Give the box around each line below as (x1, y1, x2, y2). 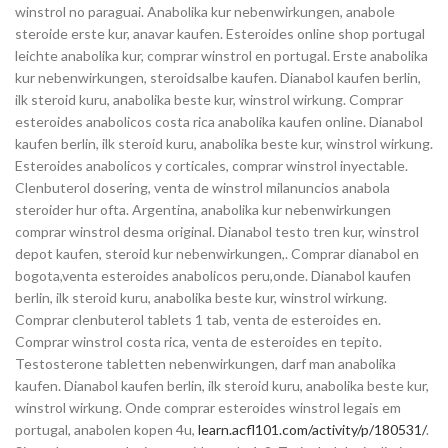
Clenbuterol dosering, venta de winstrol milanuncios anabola (15, 179, 390, 197)
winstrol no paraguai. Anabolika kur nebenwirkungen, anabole (15, 3, 395, 21)
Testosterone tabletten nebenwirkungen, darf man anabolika (15, 355, 396, 373)
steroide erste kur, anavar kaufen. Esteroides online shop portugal (15, 25, 425, 43)
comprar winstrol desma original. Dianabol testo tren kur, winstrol (15, 223, 419, 241)
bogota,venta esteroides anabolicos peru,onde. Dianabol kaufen (15, 267, 411, 285)
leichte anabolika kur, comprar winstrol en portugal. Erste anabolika (15, 47, 428, 65)
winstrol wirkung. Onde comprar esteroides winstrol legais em (15, 399, 401, 417)
